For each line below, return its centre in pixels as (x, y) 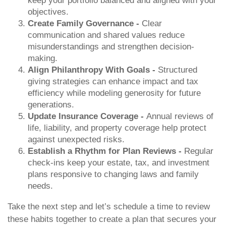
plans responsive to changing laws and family (113, 174)
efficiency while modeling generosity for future (114, 93)
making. (43, 58)
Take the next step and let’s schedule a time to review (109, 207)
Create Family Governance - (85, 23)
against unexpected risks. (76, 139)
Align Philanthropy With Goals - (93, 70)
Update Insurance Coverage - (87, 116)
